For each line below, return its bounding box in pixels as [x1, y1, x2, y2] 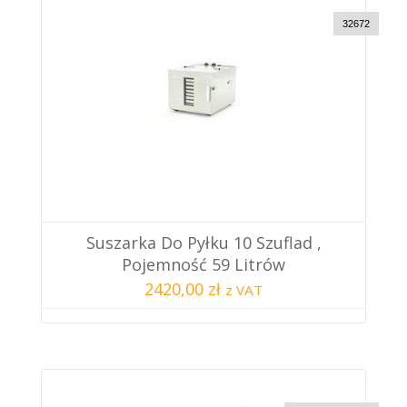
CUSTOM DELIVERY [284, 387, 379, 399]
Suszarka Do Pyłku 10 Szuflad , [85, 231, 322, 253]
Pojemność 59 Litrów [122, 253, 285, 275]
